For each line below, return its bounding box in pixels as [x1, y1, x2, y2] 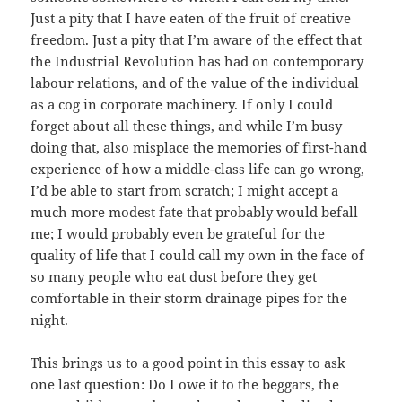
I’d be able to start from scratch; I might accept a [31, 181, 339, 200]
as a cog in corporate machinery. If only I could [31, 95, 334, 114]
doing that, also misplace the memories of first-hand [31, 138, 368, 157]
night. [31, 310, 69, 329]
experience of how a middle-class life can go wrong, [31, 160, 365, 179]
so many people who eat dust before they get [31, 267, 318, 286]
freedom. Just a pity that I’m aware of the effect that [31, 31, 363, 49]
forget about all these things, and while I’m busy [31, 117, 343, 135]
